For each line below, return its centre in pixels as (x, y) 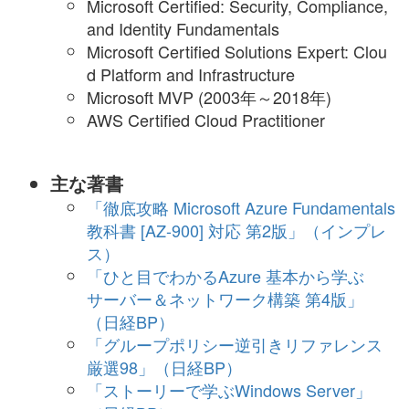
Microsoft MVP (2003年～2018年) (209, 97)
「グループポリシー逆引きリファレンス (235, 344)
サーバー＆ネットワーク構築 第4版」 (225, 298)
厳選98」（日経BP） (164, 367)
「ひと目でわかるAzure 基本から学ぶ (225, 275)
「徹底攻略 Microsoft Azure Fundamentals (241, 207)
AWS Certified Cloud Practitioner (206, 120)
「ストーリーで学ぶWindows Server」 (229, 389)
